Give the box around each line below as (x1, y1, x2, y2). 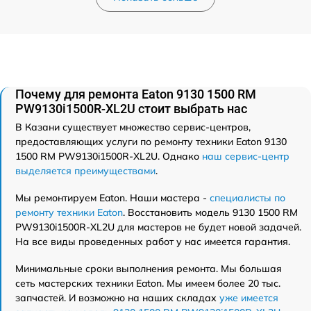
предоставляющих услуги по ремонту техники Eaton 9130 (15, 135, 287, 148)
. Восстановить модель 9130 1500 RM (123, 206, 298, 219)
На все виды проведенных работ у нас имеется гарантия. (15, 235, 290, 248)
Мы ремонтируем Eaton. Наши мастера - (15, 192, 210, 204)
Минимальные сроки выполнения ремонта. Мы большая (15, 262, 282, 275)
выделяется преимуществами (15, 165, 155, 177)
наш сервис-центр (202, 150, 289, 162)
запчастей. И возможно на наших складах (15, 292, 219, 304)
